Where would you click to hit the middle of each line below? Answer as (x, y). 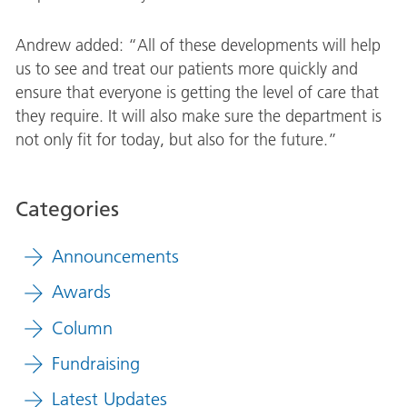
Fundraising (95, 363)
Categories (67, 209)
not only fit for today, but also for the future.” (176, 140)
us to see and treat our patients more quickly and (186, 69)
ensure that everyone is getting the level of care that (197, 93)
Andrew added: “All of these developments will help (198, 45)
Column (82, 328)
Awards (81, 292)
